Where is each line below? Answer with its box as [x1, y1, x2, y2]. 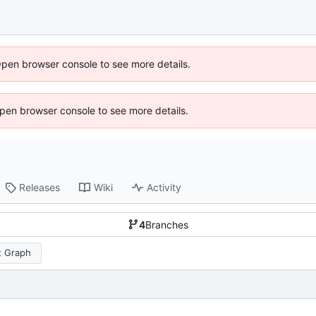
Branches [145, 218, 188, 231]
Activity [147, 181, 182, 194]
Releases [19, 181, 61, 194]
